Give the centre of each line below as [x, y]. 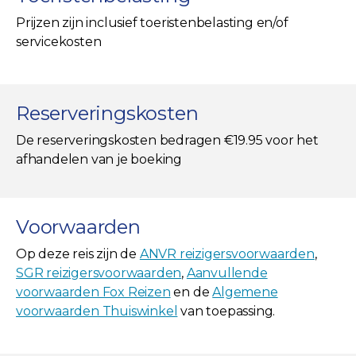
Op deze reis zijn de [78, 253]
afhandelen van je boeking [99, 159]
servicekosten [59, 41]
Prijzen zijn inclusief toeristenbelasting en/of [152, 22]
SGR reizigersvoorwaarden [99, 273]
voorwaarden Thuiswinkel [97, 311]
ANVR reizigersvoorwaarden [227, 253]
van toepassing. [226, 311]
